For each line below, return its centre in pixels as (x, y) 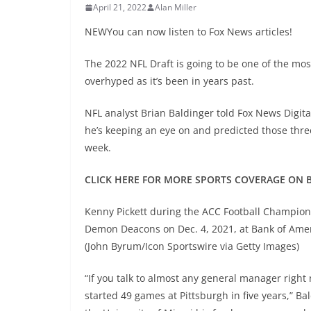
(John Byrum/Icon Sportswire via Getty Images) (192, 246)
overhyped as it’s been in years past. (169, 81)
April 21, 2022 (120, 8)
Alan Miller (176, 8)
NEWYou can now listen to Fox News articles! (188, 32)
